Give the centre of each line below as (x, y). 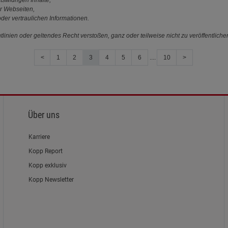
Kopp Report (46, 151)
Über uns (44, 115)
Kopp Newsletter (51, 179)
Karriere (39, 137)
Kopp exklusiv (48, 165)
